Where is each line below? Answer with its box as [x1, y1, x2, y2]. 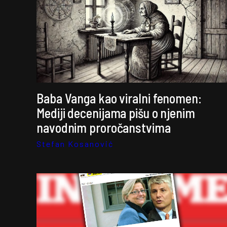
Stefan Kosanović [36, 139, 113, 148]
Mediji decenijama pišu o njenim [36, 105, 195, 121]
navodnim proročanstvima [36, 120, 171, 135]
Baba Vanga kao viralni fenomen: [36, 90, 202, 106]
